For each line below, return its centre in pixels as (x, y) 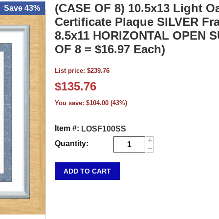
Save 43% (22, 8)
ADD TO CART (87, 171)
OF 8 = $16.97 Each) (110, 49)
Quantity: (72, 143)
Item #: (67, 129)
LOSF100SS (104, 129)
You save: (70, 103)
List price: (70, 71)
